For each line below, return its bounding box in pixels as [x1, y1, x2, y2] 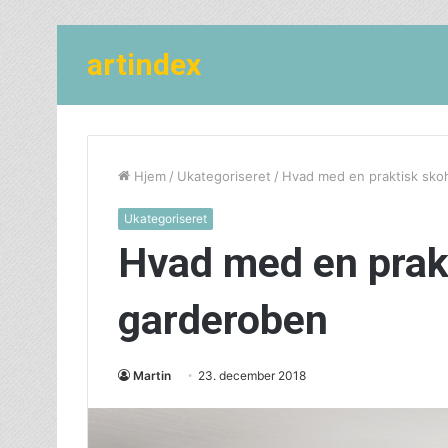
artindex [87, 47, 201, 82]
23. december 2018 [198, 368, 306, 383]
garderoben [118, 296, 328, 344]
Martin [133, 368, 171, 383]
